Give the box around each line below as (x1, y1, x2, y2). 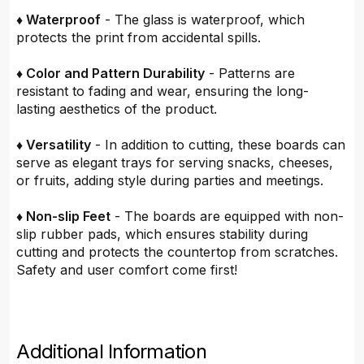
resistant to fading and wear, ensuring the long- (16, 83, 310, 100)
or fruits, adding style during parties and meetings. (16, 172, 324, 189)
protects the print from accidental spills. (16, 29, 262, 46)
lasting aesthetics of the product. (16, 101, 218, 118)
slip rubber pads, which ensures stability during (16, 226, 309, 243)
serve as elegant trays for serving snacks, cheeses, (16, 154, 334, 171)
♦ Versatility (16, 136, 92, 154)
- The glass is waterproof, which (101, 11, 305, 28)
